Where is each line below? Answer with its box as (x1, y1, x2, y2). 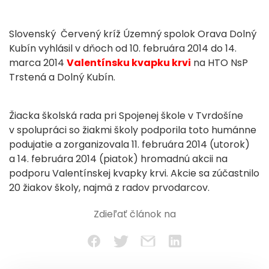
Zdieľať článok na (93, 207, 176, 221)
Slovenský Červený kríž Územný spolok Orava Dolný (9, 27, 256, 41)
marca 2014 (9, 56, 67, 70)
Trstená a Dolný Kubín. (9, 70, 115, 84)
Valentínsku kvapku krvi (67, 56, 191, 70)
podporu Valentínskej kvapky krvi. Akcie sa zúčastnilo (9, 166, 259, 180)
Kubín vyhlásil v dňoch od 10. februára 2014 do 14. (9, 41, 237, 55)
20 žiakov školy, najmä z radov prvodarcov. (9, 181, 210, 195)
